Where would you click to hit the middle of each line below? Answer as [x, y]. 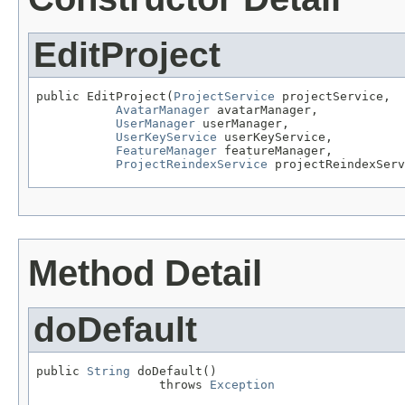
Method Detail [145, 273]
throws [123, 384]
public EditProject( [105, 97]
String [108, 371]
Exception [242, 384]
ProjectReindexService [192, 165]
